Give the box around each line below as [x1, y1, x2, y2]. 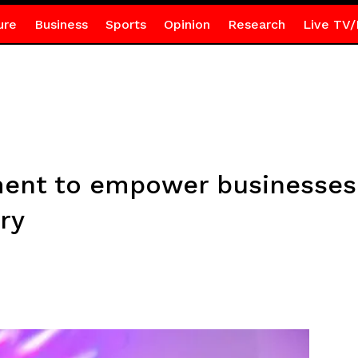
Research [227, 17, 285, 32]
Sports [105, 17, 146, 32]
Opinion [163, 17, 210, 32]
